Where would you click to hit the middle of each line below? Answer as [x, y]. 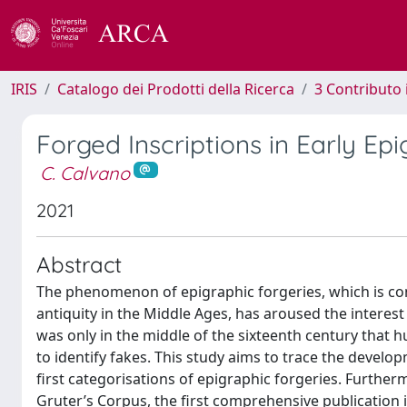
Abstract [79, 264]
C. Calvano [85, 173]
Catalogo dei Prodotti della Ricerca [176, 89]
